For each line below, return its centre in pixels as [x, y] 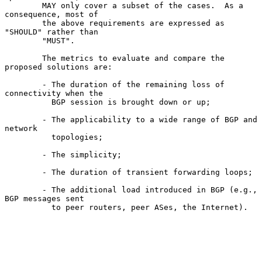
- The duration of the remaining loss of [23, 84]
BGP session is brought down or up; [28, 102]
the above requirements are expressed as [23, 23]
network [21, 128]
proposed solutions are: [58, 67]
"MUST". [23, 40]
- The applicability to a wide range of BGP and [23, 119]
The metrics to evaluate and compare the [23, 58]
